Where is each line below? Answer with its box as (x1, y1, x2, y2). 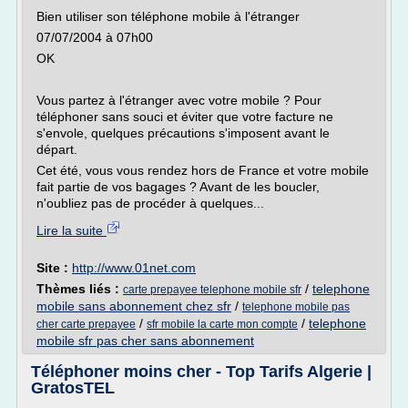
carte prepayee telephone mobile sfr (123, 283, 301, 296)
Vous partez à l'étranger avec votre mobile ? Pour (36, 93, 321, 107)
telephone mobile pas (242, 301, 350, 313)
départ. (36, 142, 77, 157)
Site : (36, 260, 72, 275)
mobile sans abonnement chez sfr (36, 299, 231, 313)
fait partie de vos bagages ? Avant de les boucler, (36, 179, 320, 194)
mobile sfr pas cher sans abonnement (36, 333, 254, 348)
